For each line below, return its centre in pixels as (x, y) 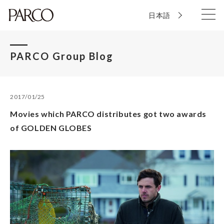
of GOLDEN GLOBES (51, 128)
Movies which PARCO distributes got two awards (108, 114)
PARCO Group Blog (62, 56)
